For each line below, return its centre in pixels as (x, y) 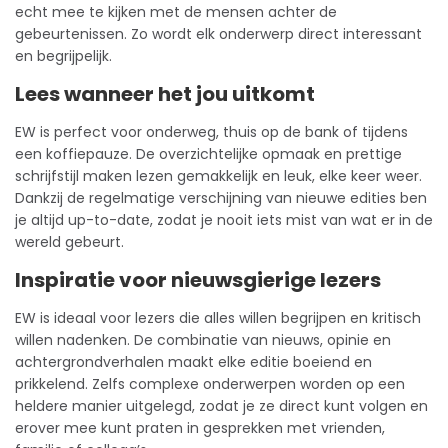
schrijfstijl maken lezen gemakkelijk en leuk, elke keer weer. (218, 176)
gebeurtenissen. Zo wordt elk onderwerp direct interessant (218, 34)
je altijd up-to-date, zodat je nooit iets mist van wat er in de (224, 220)
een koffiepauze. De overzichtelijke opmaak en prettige (208, 154)
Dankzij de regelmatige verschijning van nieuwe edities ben (221, 198)
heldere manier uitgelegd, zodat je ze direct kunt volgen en (221, 406)
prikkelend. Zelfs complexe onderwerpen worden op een (210, 384)
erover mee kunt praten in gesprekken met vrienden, (200, 428)
